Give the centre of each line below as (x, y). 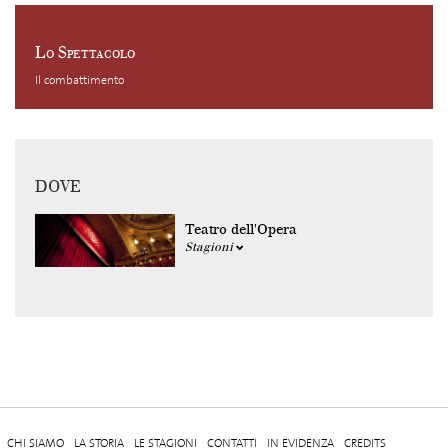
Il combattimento (79, 80)
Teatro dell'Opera (241, 229)
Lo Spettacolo (85, 53)
